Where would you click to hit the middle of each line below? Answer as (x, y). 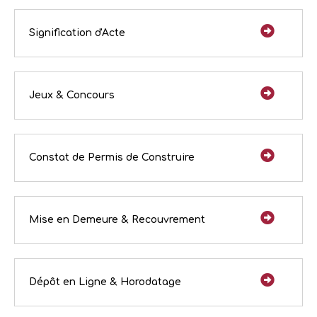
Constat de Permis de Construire (112, 157)
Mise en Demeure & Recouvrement (117, 219)
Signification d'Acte (77, 33)
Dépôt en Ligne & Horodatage (105, 282)
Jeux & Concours (72, 95)
